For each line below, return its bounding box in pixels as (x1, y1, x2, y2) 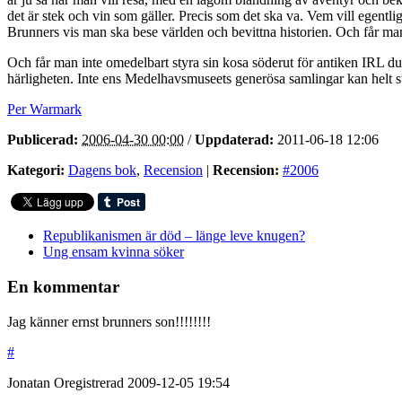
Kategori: (7, 162, 65, 179)
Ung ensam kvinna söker (43, 244, 184, 260)
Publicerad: (7, 132, 78, 148)
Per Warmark (7, 101, 82, 118)
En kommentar (7, 277, 119, 297)
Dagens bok (68, 162, 136, 179)
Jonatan (7, 374, 50, 390)
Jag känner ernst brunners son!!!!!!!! (7, 313, 211, 329)
